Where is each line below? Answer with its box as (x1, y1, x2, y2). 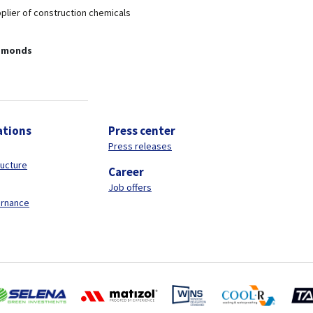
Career (108, 164, 144, 180)
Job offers (108, 181, 152, 194)
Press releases (108, 140, 172, 152)
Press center (108, 123, 175, 138)
